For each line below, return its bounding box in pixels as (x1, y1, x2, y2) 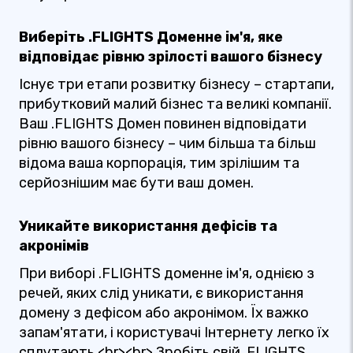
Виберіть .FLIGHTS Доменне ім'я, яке (19, 28, 283, 46)
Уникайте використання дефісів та (19, 217, 277, 235)
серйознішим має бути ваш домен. (19, 174, 254, 191)
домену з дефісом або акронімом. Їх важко (19, 304, 309, 321)
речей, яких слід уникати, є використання (19, 284, 303, 302)
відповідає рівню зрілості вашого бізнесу (19, 48, 322, 65)
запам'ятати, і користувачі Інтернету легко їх (19, 324, 329, 341)
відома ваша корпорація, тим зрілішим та (19, 154, 299, 172)
